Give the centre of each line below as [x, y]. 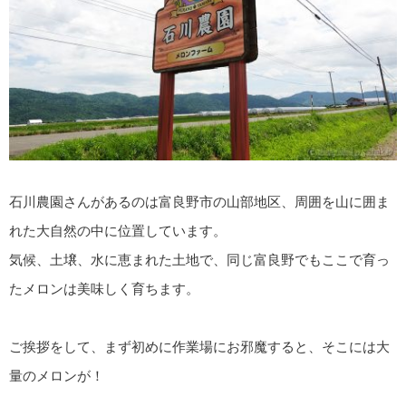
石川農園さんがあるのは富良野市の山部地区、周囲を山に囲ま [199, 201]
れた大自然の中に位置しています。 [118, 230]
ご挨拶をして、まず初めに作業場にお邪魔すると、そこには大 [199, 346]
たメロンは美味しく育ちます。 [104, 288]
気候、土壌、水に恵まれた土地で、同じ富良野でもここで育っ [199, 259]
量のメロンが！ [57, 375]
